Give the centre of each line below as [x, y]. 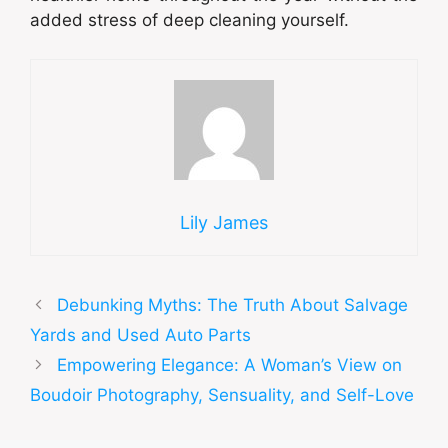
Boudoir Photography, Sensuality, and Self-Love [222, 394]
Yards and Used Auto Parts [140, 334]
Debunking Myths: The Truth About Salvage [233, 304]
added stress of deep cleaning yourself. [189, 20]
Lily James [224, 222]
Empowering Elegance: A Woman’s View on [230, 364]
